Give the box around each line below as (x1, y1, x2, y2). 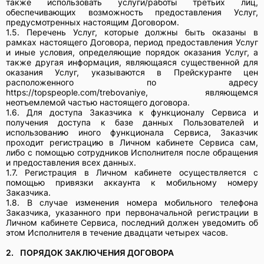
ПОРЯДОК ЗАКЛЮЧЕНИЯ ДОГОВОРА (20, 247, 174, 258)
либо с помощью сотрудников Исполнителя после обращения (6, 147, 258, 157)
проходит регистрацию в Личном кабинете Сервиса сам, (6, 137, 258, 147)
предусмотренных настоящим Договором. (6, 16, 179, 27)
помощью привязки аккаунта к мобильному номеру (6, 177, 258, 187)
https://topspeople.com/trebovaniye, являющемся (6, 87, 258, 97)
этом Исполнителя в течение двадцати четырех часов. (6, 227, 230, 237)
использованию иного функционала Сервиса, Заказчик (6, 127, 258, 137)
